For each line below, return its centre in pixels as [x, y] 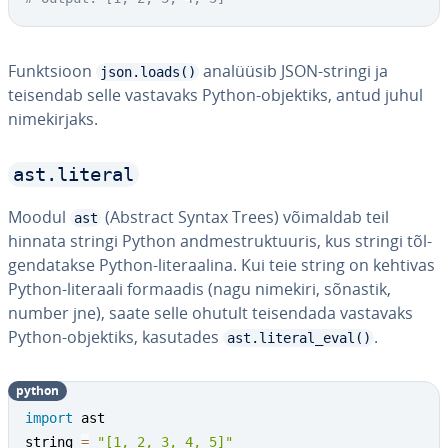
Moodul [39, 217]
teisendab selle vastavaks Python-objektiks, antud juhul [215, 95]
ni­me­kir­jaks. [53, 119]
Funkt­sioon [52, 71]
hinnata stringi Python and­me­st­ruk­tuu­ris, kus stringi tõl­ [220, 241]
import [49, 418]
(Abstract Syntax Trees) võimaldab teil [245, 217]
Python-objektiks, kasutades [115, 337]
